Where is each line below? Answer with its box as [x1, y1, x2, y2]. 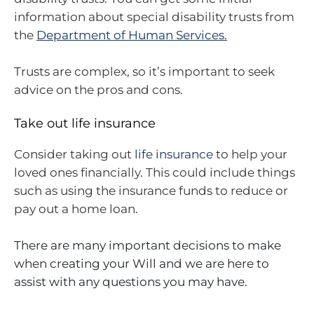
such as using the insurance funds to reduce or [14, 184, 288, 198]
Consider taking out [14, 147, 135, 162]
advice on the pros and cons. [14, 82, 183, 97]
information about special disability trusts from [14, 10, 294, 25]
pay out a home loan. [14, 202, 138, 217]
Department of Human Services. [36, 28, 227, 43]
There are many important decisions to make [14, 238, 281, 252]
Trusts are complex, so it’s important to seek [14, 64, 275, 78]
